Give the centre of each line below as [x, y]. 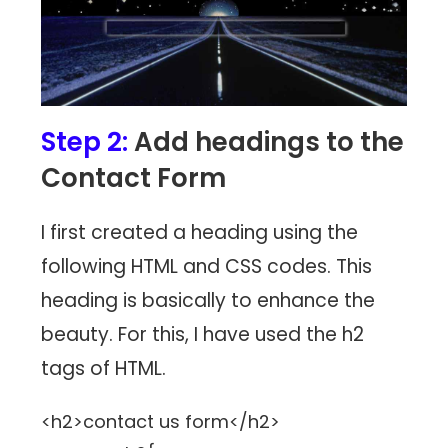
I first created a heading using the [200, 233]
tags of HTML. [104, 369]
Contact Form [134, 178]
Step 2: [85, 142]
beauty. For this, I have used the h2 [203, 335]
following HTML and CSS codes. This [207, 267]
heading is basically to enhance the [208, 301]
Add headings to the [266, 142]
